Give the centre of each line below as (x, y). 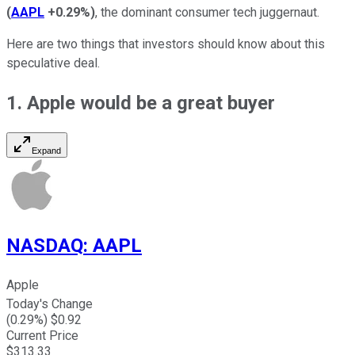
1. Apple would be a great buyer (141, 103)
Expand (46, 151)
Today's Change (50, 304)
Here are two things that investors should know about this (166, 44)
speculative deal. (53, 63)
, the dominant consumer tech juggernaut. (207, 12)
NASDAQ (45, 246)
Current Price (42, 336)
